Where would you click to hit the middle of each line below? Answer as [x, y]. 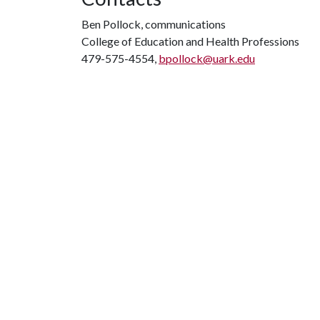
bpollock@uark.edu [207, 58]
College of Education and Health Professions [190, 41]
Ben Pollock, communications [154, 24]
